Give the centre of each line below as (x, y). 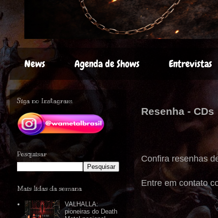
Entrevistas (191, 64)
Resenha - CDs (178, 111)
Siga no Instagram (45, 101)
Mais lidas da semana (49, 189)
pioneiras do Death (91, 212)
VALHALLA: (82, 204)
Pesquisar (32, 154)
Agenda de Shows (107, 64)
